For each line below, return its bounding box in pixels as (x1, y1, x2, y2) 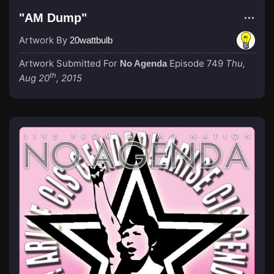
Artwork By (19, 34, 70, 46)
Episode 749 (169, 57, 223, 69)
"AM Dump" (19, 11, 87, 24)
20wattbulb (70, 35, 113, 45)
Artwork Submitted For (19, 57, 120, 69)
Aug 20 (19, 72, 50, 84)
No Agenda (120, 58, 167, 68)
